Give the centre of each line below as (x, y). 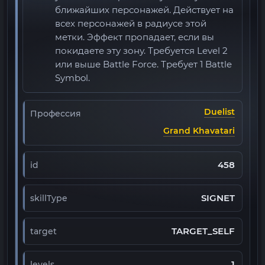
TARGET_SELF (203, 231)
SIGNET (218, 198)
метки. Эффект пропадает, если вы (135, 37)
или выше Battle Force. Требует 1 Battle (143, 64)
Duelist (219, 112)
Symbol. (72, 78)
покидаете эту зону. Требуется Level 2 (141, 51)
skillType (49, 198)
